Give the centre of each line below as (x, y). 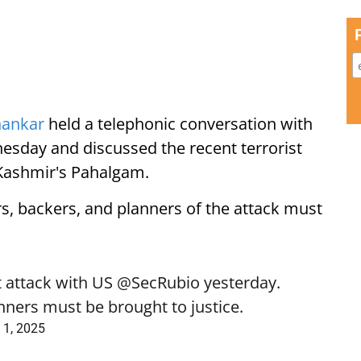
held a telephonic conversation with (178, 124)
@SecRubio (158, 282)
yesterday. (240, 282)
